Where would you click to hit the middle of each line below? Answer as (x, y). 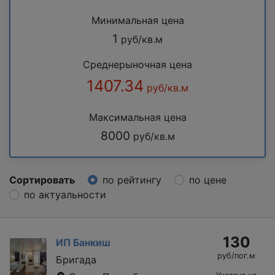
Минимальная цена (137, 20)
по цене (208, 180)
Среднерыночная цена (137, 64)
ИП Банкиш (83, 242)
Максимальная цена (137, 117)
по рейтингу (132, 180)
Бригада (76, 259)
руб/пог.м (236, 255)
